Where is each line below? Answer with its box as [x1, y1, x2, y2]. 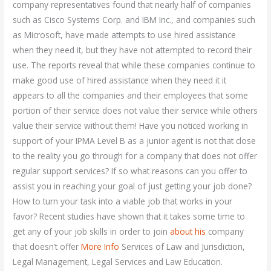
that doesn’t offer [13, 241, 82, 253]
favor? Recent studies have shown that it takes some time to [13, 211, 246, 223]
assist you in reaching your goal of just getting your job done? [13, 180, 252, 192]
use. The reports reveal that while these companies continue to [13, 59, 256, 71]
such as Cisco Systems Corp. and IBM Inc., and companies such [13, 14, 256, 26]
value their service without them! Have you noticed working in [13, 120, 249, 132]
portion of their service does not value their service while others [13, 105, 258, 117]
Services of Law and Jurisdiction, [119, 241, 246, 253]
